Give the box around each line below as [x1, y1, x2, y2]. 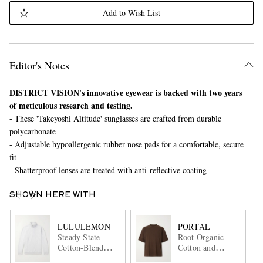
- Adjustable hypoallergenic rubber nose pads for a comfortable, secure [9, 139, 244, 150]
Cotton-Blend [57, 241, 104, 253]
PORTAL [177, 220, 211, 232]
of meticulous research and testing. [9, 99, 133, 112]
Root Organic [177, 231, 224, 242]
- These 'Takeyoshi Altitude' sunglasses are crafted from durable [9, 113, 221, 124]
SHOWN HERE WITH [9, 192, 96, 199]
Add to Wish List [102, 7, 160, 18]
